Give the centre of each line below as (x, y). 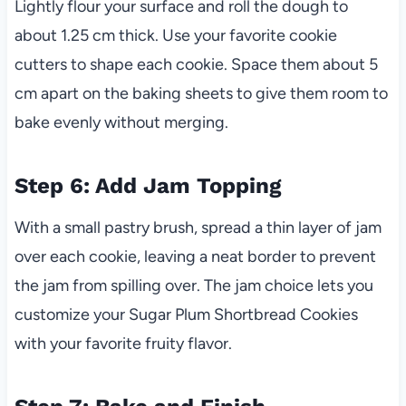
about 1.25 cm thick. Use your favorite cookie (175, 36)
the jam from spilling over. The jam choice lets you (193, 286)
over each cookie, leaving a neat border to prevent (195, 257)
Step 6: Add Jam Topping (147, 186)
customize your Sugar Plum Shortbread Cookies (186, 315)
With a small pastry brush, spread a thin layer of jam (198, 228)
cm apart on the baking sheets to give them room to (201, 94)
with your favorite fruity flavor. (123, 344)
